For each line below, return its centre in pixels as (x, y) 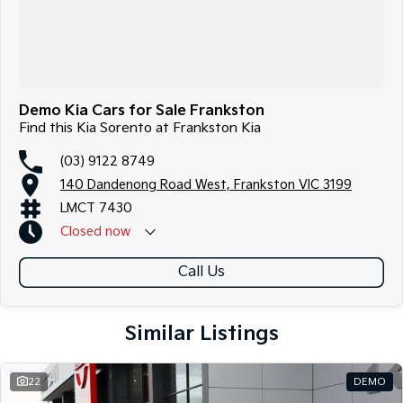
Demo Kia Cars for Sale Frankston (142, 111)
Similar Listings (201, 334)
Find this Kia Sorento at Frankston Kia (140, 128)
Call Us (201, 273)
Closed (81, 232)
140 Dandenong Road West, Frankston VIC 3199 (206, 185)
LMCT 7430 (96, 209)
